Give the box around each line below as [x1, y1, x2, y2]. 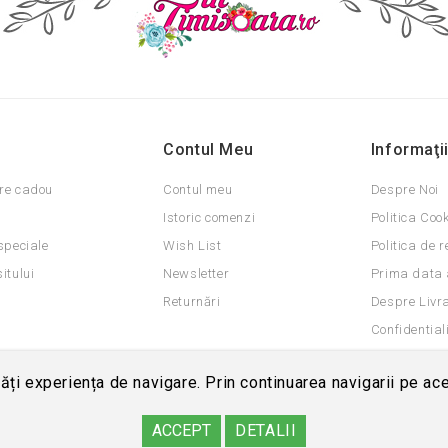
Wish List [163, 237, 222, 253]
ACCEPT [151, 421, 211, 440]
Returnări [163, 293, 221, 309]
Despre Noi [370, 181, 439, 197]
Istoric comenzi [163, 209, 256, 225]
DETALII [235, 421, 297, 440]
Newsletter [163, 265, 230, 281]
